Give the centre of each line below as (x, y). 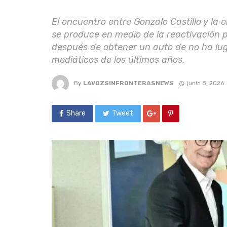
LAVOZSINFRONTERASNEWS (128, 83)
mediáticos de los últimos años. (118, 60)
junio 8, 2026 (205, 83)
